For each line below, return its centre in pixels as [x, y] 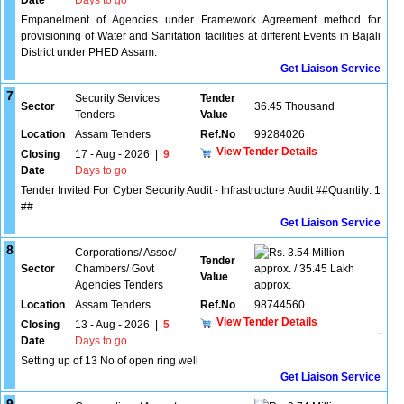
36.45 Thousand [294, 106]
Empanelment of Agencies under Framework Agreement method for [201, 20]
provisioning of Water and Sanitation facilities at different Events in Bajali [201, 36]
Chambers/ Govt [115, 269]
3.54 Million [315, 252]
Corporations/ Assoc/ [125, 252]
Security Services [117, 98]
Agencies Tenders [119, 285]
